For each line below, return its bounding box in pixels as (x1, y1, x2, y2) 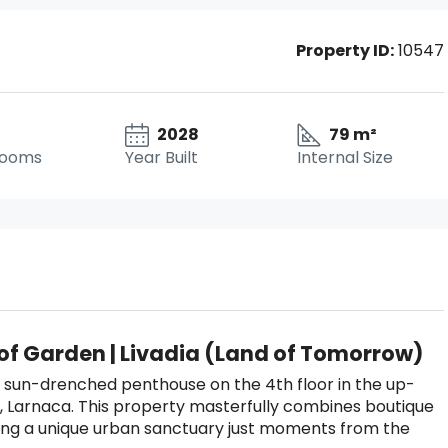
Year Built (125, 146, 199, 169)
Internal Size (296, 146, 393, 169)
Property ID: (296, 39, 394, 62)
